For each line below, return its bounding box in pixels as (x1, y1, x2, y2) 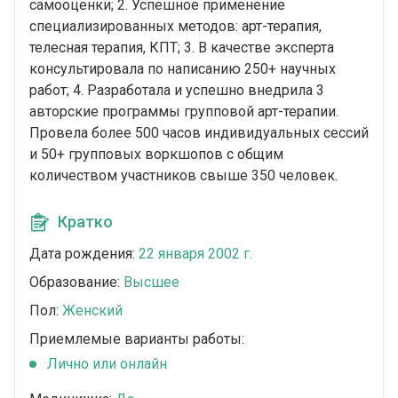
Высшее (123, 274, 179, 291)
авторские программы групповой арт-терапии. (29, 103, 338, 121)
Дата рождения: (29, 245, 139, 263)
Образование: (29, 274, 123, 291)
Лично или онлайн (47, 355, 167, 373)
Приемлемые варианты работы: (29, 330, 244, 348)
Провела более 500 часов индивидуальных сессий (29, 124, 369, 142)
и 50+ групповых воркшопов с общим (29, 146, 283, 163)
